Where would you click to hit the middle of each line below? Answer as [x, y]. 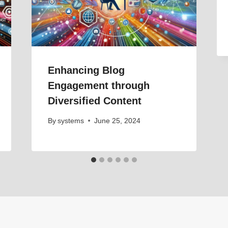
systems [70, 121]
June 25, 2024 [117, 121]
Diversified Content [94, 101]
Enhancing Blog [86, 70]
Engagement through [98, 86]
